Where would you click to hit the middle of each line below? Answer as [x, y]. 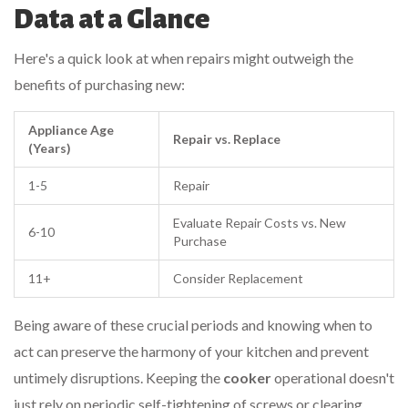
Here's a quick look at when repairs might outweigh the [184, 57]
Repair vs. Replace [227, 138]
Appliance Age [71, 129]
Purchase [200, 240]
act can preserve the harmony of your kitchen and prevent [191, 351]
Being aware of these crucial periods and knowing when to [193, 324]
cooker [247, 377]
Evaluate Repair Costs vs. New [260, 222]
